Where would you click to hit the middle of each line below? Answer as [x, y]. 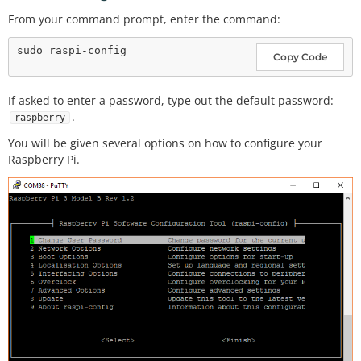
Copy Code [300, 57]
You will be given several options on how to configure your [165, 143]
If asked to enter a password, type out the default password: [171, 101]
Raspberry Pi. [44, 159]
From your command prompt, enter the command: [144, 19]
